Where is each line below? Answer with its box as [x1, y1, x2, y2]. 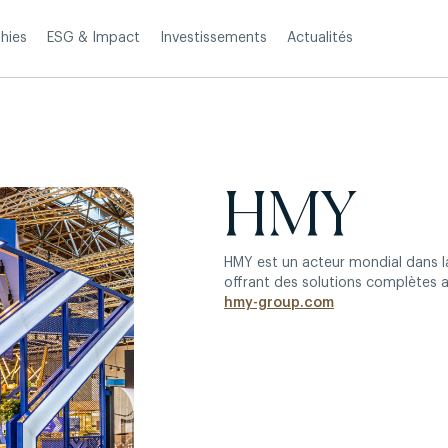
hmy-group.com [224, 296, 334, 310]
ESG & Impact [47, 31, 140, 46]
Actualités [287, 31, 353, 45]
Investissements [160, 31, 267, 45]
